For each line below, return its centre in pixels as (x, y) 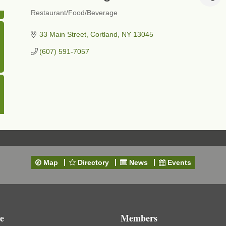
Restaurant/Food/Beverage (74, 13)
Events (179, 162)
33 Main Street (63, 34)
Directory (93, 162)
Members (139, 218)
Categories (50, 20)
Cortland (104, 34)
